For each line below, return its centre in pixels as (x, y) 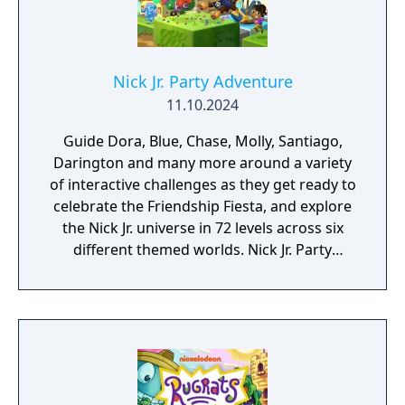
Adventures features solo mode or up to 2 (202, 271)
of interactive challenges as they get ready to (202, 184)
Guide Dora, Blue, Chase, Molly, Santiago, (202, 141)
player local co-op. (202, 293)
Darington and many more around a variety (202, 163)
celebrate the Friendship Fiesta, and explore (202, 206)
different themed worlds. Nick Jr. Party (202, 250)
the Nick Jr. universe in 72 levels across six (202, 228)
